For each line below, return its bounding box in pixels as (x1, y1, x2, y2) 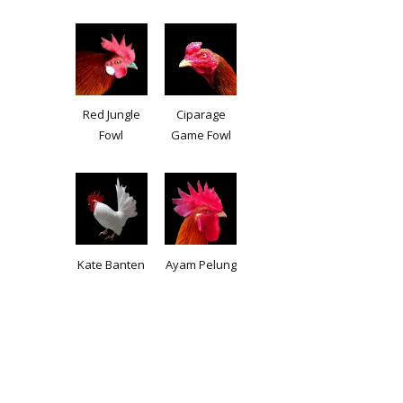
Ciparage (175, 106, 226, 123)
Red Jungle (82, 106, 140, 123)
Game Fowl (170, 127, 231, 144)
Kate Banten (77, 255, 145, 273)
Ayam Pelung (165, 255, 237, 273)
